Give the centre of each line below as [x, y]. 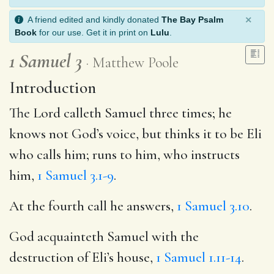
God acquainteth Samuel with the [104, 236]
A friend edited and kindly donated [92, 19]
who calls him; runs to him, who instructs [124, 154]
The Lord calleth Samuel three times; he [120, 113]
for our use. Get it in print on [94, 32]
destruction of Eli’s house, [83, 257]
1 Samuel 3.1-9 [76, 175]
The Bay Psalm [192, 19]
